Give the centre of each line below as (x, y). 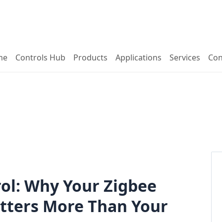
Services (185, 58)
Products (90, 58)
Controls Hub (40, 58)
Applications (139, 58)
